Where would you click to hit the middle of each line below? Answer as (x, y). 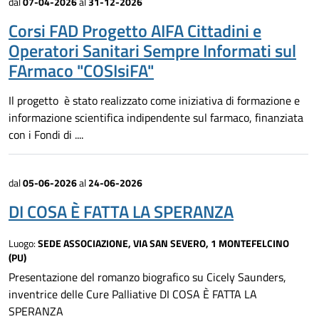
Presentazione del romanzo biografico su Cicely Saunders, (147, 277)
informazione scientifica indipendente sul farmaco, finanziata (156, 118)
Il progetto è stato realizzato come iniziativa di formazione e (154, 101)
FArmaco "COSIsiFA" (81, 71)
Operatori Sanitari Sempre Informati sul (152, 51)
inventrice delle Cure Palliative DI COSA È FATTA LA (133, 294)
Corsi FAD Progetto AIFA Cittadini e (135, 31)
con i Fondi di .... (46, 135)
